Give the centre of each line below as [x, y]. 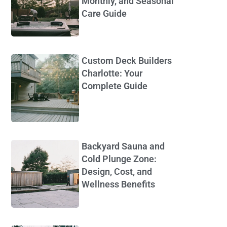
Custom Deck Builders [126, 61]
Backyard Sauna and [123, 146]
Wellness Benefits [118, 184]
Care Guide [104, 13]
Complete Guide [114, 86]
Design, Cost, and [117, 171]
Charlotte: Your [112, 73]
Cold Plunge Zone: [119, 159]
